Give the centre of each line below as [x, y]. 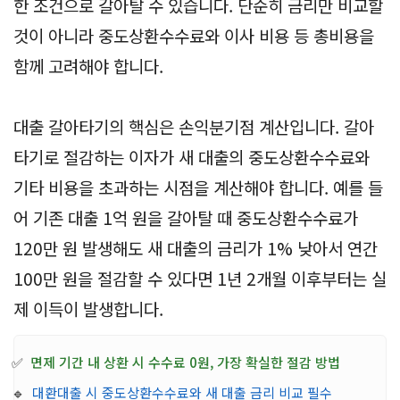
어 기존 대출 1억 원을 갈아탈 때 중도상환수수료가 [186, 217]
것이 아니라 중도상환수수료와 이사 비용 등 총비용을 [194, 35]
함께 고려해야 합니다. [88, 65]
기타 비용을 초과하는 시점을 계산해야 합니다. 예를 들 [198, 187]
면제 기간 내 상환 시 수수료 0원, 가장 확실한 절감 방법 [185, 362]
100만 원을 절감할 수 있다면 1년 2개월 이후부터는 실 [200, 278]
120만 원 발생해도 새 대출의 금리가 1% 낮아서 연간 [196, 247]
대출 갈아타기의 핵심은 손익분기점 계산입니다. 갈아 [194, 126]
